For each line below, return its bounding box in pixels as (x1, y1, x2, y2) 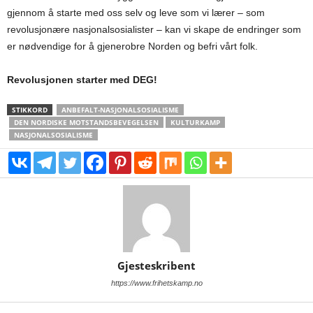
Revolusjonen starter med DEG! (7, 73, 157, 85)
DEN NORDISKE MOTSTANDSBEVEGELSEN (14, 117, 159, 127)
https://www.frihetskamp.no (110, 278, 203, 287)
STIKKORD (12, 104, 48, 115)
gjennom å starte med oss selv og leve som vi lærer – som (7, 6, 265, 18)
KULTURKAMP (170, 117, 220, 127)
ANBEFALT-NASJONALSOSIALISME (61, 104, 179, 115)
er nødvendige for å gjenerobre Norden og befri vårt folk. (7, 40, 258, 52)
